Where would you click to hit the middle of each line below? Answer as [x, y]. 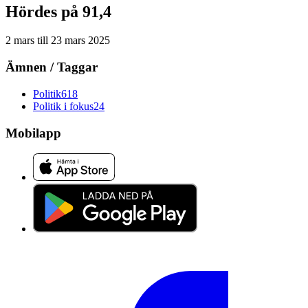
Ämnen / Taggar [52, 67]
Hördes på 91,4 [58, 11]
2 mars [20, 41]
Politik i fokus [63, 106]
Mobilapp [33, 133]
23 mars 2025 [80, 41]
